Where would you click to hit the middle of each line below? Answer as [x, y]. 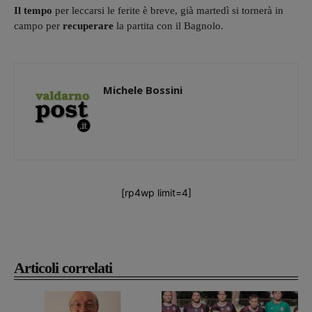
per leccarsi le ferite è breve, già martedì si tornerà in [169, 10]
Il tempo [34, 10]
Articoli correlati [63, 267]
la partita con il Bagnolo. [169, 25]
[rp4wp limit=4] [156, 192]
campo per [38, 25]
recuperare [88, 25]
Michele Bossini [143, 89]
